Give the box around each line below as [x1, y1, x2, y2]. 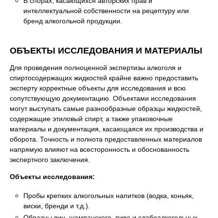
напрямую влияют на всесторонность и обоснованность [10, 145, 189, 154]
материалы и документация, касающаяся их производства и [10, 125, 203, 134]
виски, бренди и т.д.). [23, 201, 90, 210]
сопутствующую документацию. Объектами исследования [10, 94, 196, 103]
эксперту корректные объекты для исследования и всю [10, 84, 186, 93]
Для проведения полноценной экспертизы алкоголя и [10, 63, 182, 73]
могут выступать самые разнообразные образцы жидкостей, [10, 104, 202, 113]
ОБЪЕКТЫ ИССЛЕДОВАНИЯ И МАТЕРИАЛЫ [10, 44, 202, 56]
